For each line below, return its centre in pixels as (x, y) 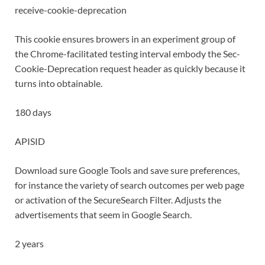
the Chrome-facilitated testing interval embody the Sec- (127, 54)
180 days (33, 112)
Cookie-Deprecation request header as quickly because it (130, 69)
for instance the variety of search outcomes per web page (130, 185)
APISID (30, 141)
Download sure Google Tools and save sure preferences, (127, 170)
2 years (29, 244)
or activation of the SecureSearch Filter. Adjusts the (118, 200)
